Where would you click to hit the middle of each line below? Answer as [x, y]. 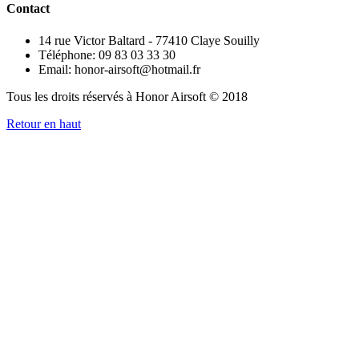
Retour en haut [44, 123]
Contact [28, 9]
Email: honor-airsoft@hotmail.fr [119, 69]
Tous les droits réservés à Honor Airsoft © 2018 [127, 96]
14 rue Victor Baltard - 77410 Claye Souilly [149, 40]
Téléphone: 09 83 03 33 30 [107, 54]
